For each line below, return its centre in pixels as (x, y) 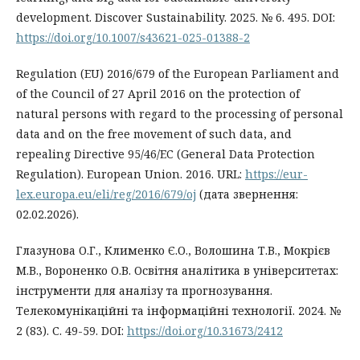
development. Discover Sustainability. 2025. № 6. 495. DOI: (176, 17)
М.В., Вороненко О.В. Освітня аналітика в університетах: (177, 270)
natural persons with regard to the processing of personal (180, 113)
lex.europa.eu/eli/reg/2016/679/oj (106, 194)
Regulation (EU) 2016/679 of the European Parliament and (178, 73)
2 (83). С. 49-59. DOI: (72, 330)
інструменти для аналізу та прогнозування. (144, 290)
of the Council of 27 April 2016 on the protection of (158, 93)
